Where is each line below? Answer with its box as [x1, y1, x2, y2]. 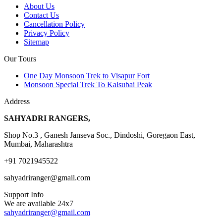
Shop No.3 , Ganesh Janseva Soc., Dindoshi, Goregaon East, [4, 130, 195, 139]
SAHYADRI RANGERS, [4, 113, 92, 122]
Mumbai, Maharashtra [4, 139, 73, 148]
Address [4, 97, 30, 106]
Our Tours [4, 54, 36, 63]
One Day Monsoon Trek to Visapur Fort [24, 71, 150, 80]
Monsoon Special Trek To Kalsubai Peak [24, 80, 152, 89]
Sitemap [24, 37, 49, 46]
